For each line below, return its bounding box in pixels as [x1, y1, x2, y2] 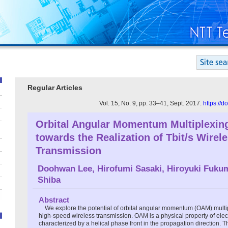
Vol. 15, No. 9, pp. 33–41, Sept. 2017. [99, 99, 203, 107]
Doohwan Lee [38, 163, 92, 174]
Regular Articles [27, 83, 82, 92]
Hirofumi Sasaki [97, 163, 162, 174]
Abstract [39, 195, 69, 204]
